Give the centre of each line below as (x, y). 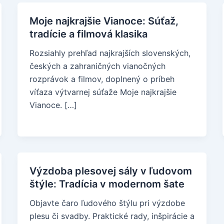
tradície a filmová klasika (88, 34)
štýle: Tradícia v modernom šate (107, 184)
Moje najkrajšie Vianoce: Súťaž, (104, 21)
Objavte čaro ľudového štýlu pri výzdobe (107, 203)
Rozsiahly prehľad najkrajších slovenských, (110, 53)
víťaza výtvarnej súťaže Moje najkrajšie (103, 92)
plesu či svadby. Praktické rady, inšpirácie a (112, 216)
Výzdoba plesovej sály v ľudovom (110, 171)
